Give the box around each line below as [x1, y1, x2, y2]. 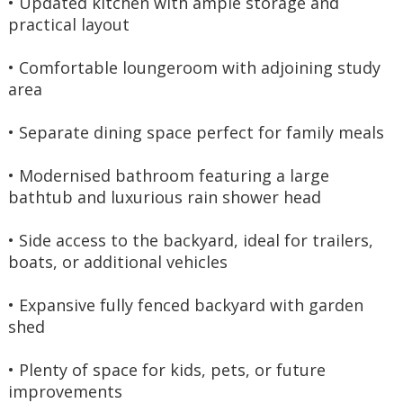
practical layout [8, 13, 130, 35]
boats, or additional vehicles [8, 251, 228, 273]
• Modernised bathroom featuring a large [8, 165, 334, 186]
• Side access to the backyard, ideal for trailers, [8, 229, 378, 251]
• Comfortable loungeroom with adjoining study [8, 57, 385, 78]
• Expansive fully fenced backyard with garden [8, 294, 368, 316]
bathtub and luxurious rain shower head [8, 186, 321, 208]
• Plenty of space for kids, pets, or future [8, 359, 330, 381]
